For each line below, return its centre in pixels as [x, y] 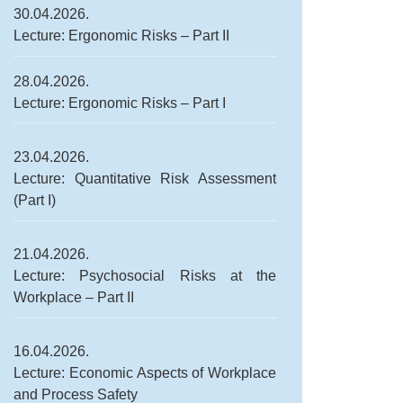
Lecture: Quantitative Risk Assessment [145, 179]
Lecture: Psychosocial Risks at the [145, 276]
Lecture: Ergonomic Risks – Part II [121, 36]
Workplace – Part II [74, 298]
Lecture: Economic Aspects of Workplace [145, 373]
